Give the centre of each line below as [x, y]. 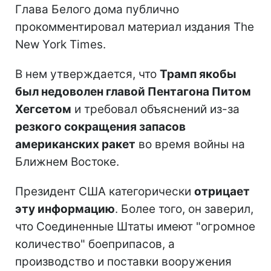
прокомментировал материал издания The [135, 27]
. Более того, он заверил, [184, 209]
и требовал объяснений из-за [155, 109]
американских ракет [75, 144]
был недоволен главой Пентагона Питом [133, 91]
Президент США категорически [105, 191]
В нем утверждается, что [87, 74]
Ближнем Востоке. [67, 162]
